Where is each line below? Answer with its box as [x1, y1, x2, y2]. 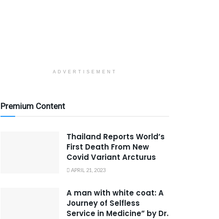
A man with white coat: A [66, 188, 164, 198]
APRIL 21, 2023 [70, 167, 106, 173]
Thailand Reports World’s [66, 131, 165, 142]
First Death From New [66, 142, 149, 152]
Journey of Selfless [66, 198, 140, 208]
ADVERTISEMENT [52, 69, 117, 74]
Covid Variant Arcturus [66, 152, 156, 162]
